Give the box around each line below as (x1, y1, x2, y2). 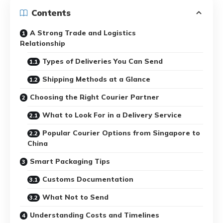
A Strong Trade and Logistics (30, 28, 136, 37)
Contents (31, 7, 70, 18)
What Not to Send (42, 192, 109, 202)
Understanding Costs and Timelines (30, 210, 159, 220)
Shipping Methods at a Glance (42, 74, 150, 84)
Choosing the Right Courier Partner (30, 92, 159, 102)
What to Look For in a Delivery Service (42, 110, 182, 119)
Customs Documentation (42, 174, 133, 184)
